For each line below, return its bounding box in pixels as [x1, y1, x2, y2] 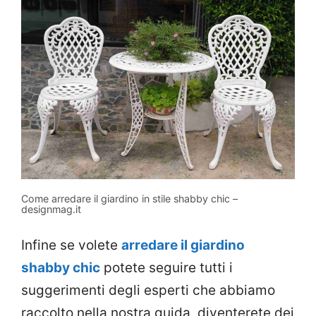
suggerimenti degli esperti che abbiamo [21, 282, 275, 299]
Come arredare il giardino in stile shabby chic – [21, 192, 238, 205]
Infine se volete [21, 237, 121, 254]
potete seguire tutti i [100, 260, 233, 276]
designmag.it [21, 202, 81, 215]
